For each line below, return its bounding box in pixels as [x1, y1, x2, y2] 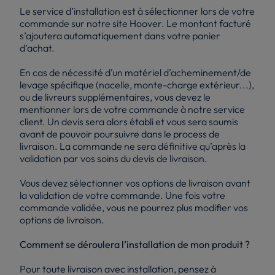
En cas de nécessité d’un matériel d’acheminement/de [20, 66, 251, 79]
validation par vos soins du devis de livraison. [20, 152, 207, 165]
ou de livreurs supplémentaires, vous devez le [20, 90, 211, 103]
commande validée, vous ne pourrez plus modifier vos [20, 201, 248, 214]
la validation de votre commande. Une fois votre [20, 188, 225, 201]
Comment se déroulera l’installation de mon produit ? [20, 238, 250, 250]
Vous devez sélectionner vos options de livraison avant [20, 176, 250, 189]
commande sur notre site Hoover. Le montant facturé [20, 17, 251, 29]
